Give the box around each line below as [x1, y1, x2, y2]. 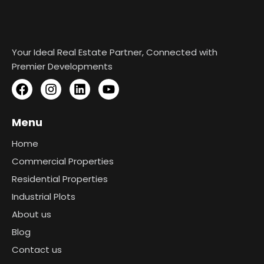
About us [12, 208, 51, 221]
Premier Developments [12, 60, 113, 73]
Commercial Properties [12, 155, 114, 168]
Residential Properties [12, 173, 108, 186]
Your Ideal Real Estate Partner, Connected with [12, 46, 217, 59]
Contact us [12, 243, 62, 256]
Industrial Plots [12, 190, 75, 203]
